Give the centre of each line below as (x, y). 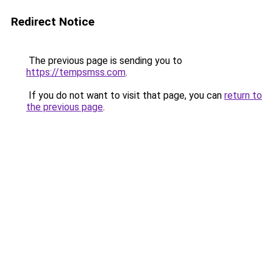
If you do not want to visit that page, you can (125, 95)
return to (243, 95)
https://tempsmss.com (76, 72)
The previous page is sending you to (104, 61)
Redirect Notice (53, 22)
